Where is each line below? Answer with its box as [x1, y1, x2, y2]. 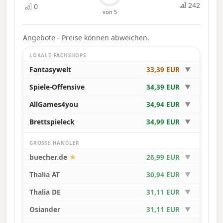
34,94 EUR [146, 100, 180, 110]
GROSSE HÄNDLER [29, 139, 76, 147]
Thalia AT [29, 170, 60, 180]
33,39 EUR [146, 65, 180, 75]
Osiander [29, 205, 60, 215]
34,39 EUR [146, 83, 180, 92]
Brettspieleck [29, 117, 75, 127]
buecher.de [29, 152, 69, 162]
